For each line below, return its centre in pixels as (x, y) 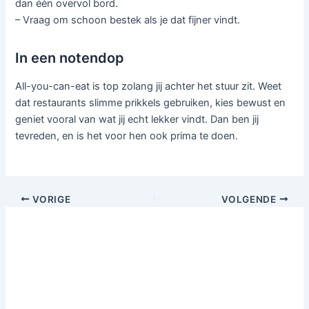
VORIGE (50, 199)
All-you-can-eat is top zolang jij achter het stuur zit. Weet (149, 87)
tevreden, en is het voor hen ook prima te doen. (127, 136)
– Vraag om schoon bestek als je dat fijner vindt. (128, 20)
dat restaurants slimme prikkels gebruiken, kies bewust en (151, 103)
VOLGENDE (250, 199)
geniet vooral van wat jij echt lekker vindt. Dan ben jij (137, 120)
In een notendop (70, 58)
